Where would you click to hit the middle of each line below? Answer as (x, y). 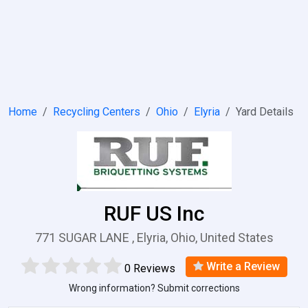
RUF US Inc (154, 213)
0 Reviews (150, 268)
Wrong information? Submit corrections (154, 288)
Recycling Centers (97, 112)
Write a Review (241, 266)
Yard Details (265, 112)
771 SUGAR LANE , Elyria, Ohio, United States (154, 238)
